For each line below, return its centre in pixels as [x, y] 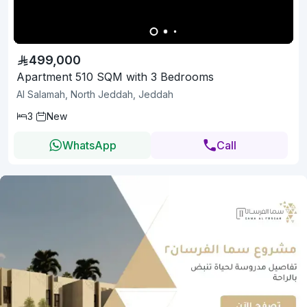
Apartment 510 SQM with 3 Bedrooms [115, 76]
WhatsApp [89, 145]
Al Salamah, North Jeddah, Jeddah [95, 94]
